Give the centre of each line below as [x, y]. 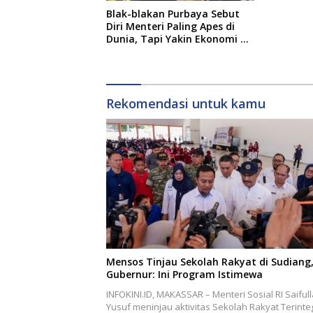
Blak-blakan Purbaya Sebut [173, 14]
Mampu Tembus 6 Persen [168, 52]
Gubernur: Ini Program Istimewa [184, 274]
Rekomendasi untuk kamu [186, 104]
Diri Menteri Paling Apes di [170, 27]
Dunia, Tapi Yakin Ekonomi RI [178, 39]
